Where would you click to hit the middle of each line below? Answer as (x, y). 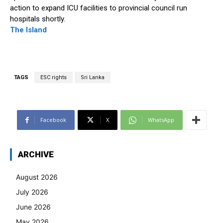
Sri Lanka (93, 78)
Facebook (53, 120)
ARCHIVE (36, 155)
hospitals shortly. (38, 19)
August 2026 (37, 177)
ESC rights (54, 78)
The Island (28, 30)
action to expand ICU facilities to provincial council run (99, 8)
